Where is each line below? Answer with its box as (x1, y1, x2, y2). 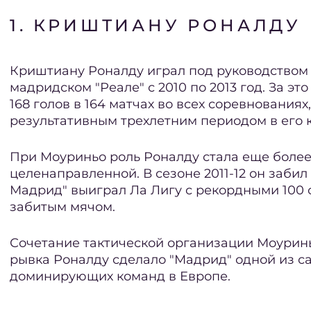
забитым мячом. (10, 199, 115, 215)
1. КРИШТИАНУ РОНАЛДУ (10, 15, 301, 36)
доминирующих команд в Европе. (10, 269, 230, 285)
